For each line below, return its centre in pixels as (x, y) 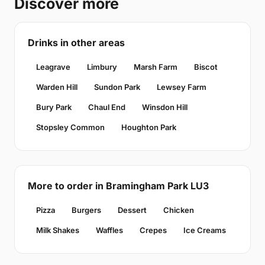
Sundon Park (117, 87)
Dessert (132, 210)
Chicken (179, 210)
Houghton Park (149, 127)
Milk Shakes (58, 230)
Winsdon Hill (165, 107)
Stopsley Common (70, 127)
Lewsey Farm (182, 87)
